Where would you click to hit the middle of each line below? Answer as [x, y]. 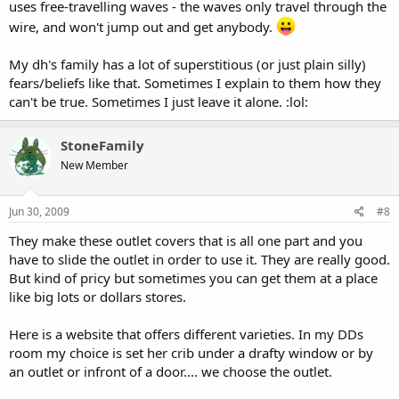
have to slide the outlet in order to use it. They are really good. [199, 259]
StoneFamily [102, 145]
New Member [94, 165]
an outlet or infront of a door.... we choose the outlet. [171, 371]
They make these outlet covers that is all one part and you [186, 240]
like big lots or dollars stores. [98, 296]
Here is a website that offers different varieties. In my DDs [186, 334]
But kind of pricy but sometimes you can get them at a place [193, 277]
